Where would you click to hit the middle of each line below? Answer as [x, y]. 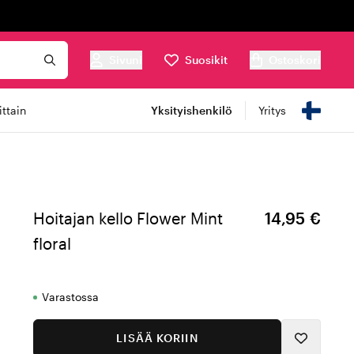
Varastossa [70, 297]
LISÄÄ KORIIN [157, 338]
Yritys [272, 110]
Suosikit [206, 60]
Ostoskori [295, 60]
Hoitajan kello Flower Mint [128, 218]
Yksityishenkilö [192, 110]
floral [52, 243]
